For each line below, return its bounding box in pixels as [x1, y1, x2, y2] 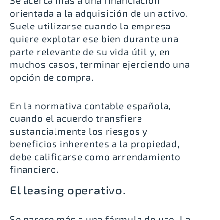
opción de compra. [10, 71, 94, 83]
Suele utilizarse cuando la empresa [10, 20, 171, 32]
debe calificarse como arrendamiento [10, 151, 181, 163]
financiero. [10, 164, 59, 175]
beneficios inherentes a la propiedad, [10, 138, 180, 150]
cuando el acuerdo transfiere [10, 112, 142, 124]
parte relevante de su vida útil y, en [10, 46, 170, 57]
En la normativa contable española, [10, 100, 171, 111]
